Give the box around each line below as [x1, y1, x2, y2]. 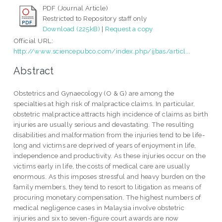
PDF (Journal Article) [42, 4, 109, 12]
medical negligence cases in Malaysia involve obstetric [13, 203, 185, 212]
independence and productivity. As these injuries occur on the [13, 151, 206, 160]
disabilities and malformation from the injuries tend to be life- [13, 130, 206, 139]
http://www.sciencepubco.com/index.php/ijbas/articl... [13, 47, 191, 55]
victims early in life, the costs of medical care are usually [13, 162, 190, 170]
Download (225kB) [42, 25, 101, 33]
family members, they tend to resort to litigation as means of [13, 182, 202, 191]
